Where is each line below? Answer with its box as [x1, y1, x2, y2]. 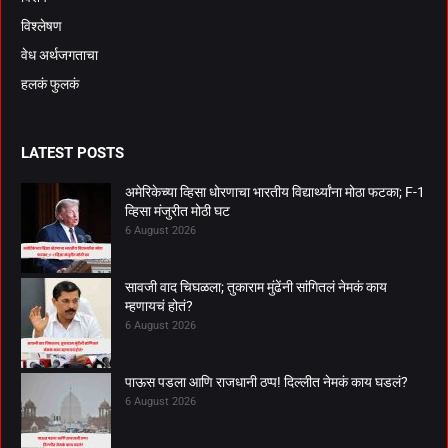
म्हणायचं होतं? [125, 298, 193, 315]
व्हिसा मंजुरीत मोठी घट [125, 203, 230, 220]
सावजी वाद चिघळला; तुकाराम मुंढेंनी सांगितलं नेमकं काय [125, 279, 387, 296]
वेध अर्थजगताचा [21, 47, 98, 64]
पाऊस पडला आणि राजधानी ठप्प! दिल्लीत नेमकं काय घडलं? [125, 374, 408, 391]
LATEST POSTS [21, 144, 124, 163]
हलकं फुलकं [21, 76, 79, 93]
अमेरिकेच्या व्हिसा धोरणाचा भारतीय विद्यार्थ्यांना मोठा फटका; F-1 [125, 184, 425, 201]
